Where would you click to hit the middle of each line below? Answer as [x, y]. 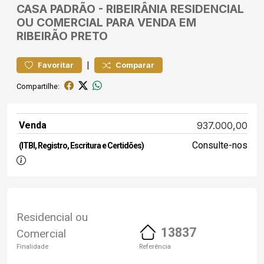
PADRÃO [73, 9]
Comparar [135, 65]
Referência [155, 247]
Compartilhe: [38, 86]
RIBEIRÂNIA [137, 9]
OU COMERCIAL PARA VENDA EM [106, 22]
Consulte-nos [220, 145]
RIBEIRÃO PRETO [62, 36]
